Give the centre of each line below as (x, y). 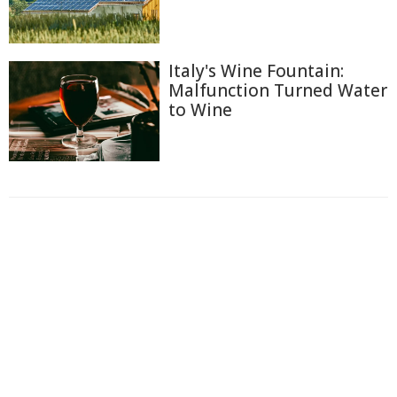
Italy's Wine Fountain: (256, 70)
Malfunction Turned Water (278, 90)
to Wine (200, 109)
